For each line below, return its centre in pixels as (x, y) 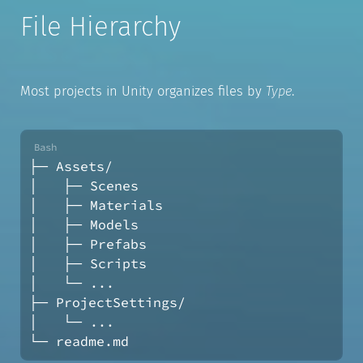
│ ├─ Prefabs (88, 245)
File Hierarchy (100, 26)
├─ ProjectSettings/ (107, 303)
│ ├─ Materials (96, 206)
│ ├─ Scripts (88, 264)
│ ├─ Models (83, 225)
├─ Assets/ (70, 167)
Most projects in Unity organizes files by (143, 92)
